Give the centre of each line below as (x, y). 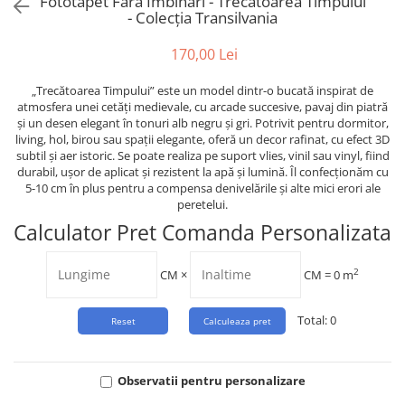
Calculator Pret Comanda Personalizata (202, 233)
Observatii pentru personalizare (211, 381)
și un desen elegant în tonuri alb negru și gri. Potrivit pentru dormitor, (202, 123)
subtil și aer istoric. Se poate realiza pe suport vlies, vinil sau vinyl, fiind (202, 156)
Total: (314, 320)
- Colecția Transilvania (202, 18)
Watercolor (48, 28)
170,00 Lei (204, 55)
